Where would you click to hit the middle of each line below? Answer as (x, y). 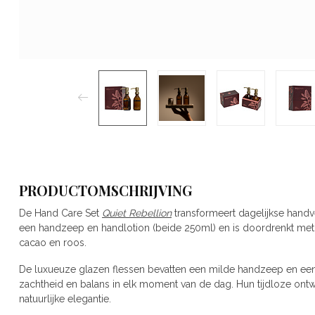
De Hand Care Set (60, 213)
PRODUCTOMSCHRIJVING (106, 190)
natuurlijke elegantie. (65, 298)
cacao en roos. (53, 242)
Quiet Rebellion (137, 213)
